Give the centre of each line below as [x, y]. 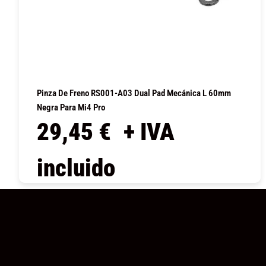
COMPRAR [140, 198]
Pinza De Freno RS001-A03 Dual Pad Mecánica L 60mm [134, 93]
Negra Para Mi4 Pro [71, 107]
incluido [76, 168]
